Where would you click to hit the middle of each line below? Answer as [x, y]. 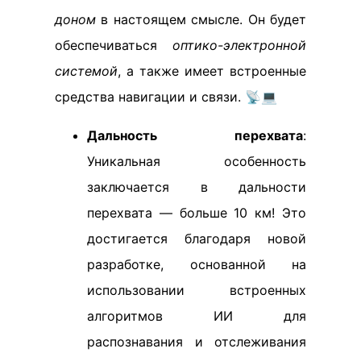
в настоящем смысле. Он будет [201, 19]
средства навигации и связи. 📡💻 [166, 96]
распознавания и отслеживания [197, 341]
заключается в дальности [197, 187]
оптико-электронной [239, 45]
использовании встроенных [197, 290]
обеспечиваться [114, 45]
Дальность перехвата [195, 135]
